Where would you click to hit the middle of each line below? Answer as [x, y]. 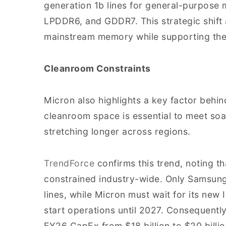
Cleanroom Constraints [97, 68]
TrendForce [69, 163]
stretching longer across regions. [117, 131]
